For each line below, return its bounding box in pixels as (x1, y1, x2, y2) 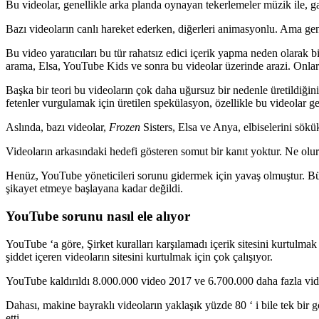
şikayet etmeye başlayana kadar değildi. (6, 182, 183, 195)
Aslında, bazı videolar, (6, 121, 109, 134)
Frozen (109, 121, 140, 134)
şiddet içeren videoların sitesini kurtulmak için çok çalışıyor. (6, 250, 273, 263)
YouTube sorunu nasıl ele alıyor (6, 208, 190, 224)
